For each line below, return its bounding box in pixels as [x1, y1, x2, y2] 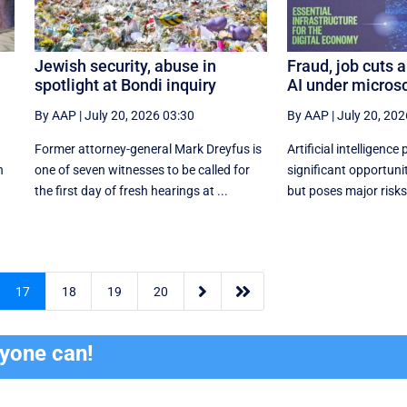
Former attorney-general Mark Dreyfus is [34, 141, 262, 156]
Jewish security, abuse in [34, 55, 216, 75]
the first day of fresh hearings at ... [34, 183, 228, 198]
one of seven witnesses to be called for [34, 162, 250, 177]
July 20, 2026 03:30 [84, 107, 194, 123]
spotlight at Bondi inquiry [34, 74, 216, 94]
